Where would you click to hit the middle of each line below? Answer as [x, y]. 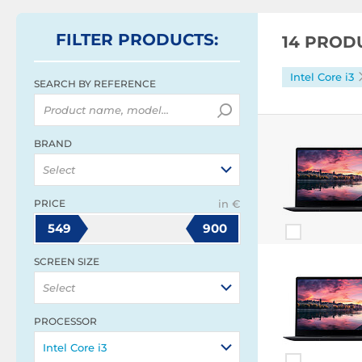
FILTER [87, 40]
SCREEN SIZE [67, 261]
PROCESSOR [65, 321]
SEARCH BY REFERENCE [95, 84]
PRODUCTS [166, 40]
